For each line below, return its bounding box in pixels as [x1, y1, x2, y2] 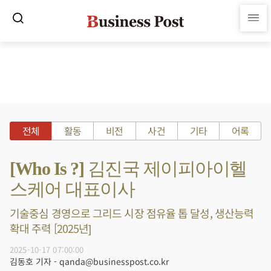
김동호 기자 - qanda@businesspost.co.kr [10, 255, 169, 267]
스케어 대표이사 [10, 179, 134, 199]
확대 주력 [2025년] [10, 220, 91, 236]
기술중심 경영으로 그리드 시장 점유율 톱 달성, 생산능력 [10, 205, 254, 221]
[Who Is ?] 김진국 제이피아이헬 [10, 158, 247, 178]
